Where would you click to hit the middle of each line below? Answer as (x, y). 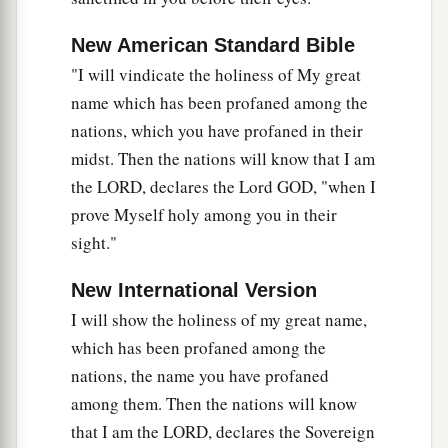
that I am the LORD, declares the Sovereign (223, 432)
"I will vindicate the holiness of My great (216, 75)
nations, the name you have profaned (200, 376)
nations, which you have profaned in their (217, 131)
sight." (94, 243)
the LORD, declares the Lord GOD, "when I (223, 187)
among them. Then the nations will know (214, 404)
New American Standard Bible (213, 45)
